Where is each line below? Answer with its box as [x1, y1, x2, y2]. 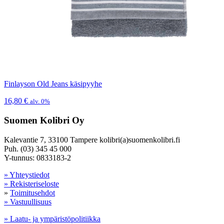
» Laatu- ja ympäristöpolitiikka [4, 214, 100, 223]
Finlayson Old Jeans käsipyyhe [4, 79, 102, 88]
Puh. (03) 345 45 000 [4, 144, 71, 153]
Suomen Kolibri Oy [4, 115, 84, 126]
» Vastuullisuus [4, 197, 51, 206]
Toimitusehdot [10, 188, 55, 197]
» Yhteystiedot [4, 170, 49, 179]
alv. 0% [30, 97, 50, 105]
